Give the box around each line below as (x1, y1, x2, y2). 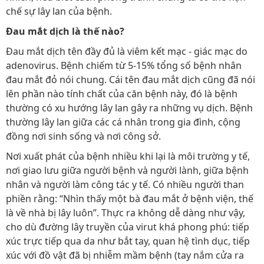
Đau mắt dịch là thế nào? (6, 25, 124, 38)
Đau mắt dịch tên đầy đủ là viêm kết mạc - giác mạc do (6, 45, 247, 58)
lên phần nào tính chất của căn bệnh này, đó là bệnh (6, 87, 237, 100)
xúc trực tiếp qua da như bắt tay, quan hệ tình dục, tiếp (6, 235, 250, 247)
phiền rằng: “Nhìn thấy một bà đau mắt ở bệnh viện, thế (6, 192, 253, 205)
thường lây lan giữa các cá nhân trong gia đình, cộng (6, 115, 240, 128)
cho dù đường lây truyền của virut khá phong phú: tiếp (6, 220, 249, 233)
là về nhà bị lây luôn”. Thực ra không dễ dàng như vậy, (6, 206, 245, 219)
